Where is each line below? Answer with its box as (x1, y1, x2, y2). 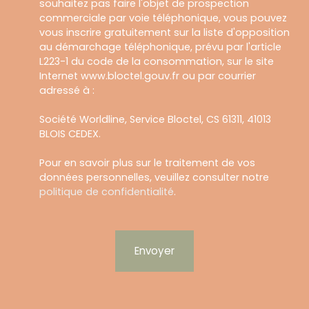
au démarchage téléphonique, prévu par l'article (39, 40, 281, 54)
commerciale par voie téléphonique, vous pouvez (39, 11, 287, 25)
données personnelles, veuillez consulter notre (39, 170, 269, 184)
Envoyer (134, 243, 175, 258)
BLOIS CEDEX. (39, 127, 101, 141)
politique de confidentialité (39, 185, 174, 199)
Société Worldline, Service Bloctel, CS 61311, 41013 (39, 112, 271, 126)
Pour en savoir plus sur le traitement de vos (39, 156, 255, 170)
